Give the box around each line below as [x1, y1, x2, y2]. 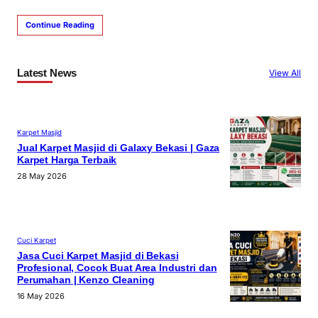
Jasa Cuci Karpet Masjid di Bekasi [17, 251, 179, 262]
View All [269, 67, 301, 79]
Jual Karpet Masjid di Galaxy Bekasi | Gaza [17, 142, 220, 153]
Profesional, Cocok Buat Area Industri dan [17, 263, 217, 274]
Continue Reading [26, 20, 94, 31]
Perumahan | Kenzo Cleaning [17, 275, 155, 286]
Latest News [17, 67, 77, 79]
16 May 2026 [17, 291, 65, 302]
